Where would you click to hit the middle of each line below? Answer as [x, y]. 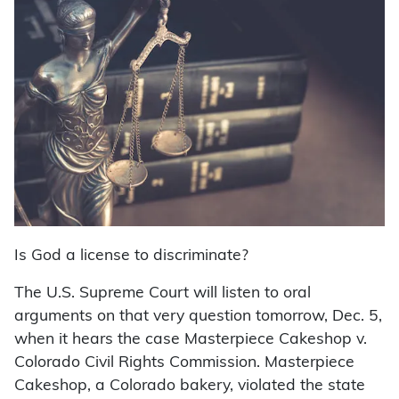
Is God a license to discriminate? [131, 256]
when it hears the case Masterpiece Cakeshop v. [191, 340]
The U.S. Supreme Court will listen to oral [163, 294]
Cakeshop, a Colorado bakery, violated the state [190, 387]
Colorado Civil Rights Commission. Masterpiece [184, 363]
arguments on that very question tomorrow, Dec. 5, [198, 317]
